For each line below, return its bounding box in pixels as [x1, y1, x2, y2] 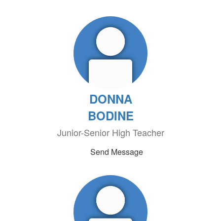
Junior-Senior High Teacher [57, 126, 164, 139]
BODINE [87, 107, 134, 124]
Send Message [90, 146, 143, 157]
